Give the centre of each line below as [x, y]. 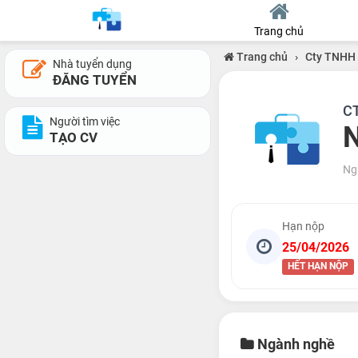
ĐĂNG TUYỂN [95, 80]
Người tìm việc [85, 121]
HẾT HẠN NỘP [318, 266]
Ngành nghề [294, 344]
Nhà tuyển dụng [92, 64]
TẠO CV [74, 137]
